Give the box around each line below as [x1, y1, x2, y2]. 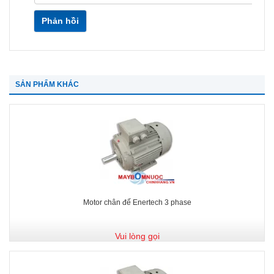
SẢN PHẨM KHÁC [15, 80, 79, 89]
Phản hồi [42, 15, 79, 26]
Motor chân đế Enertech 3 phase [83, 198, 191, 207]
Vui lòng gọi [114, 231, 160, 241]
